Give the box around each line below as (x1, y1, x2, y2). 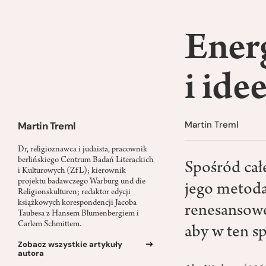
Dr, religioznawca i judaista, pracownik (18, 145, 147, 154)
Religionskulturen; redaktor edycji (18, 188, 131, 197)
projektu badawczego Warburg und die (18, 177, 145, 186)
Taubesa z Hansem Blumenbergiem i (18, 209, 139, 218)
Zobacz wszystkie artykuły (18, 239, 122, 249)
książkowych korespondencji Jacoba (18, 198, 137, 208)
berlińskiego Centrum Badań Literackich (18, 156, 153, 165)
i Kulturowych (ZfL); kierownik (18, 166, 126, 176)
